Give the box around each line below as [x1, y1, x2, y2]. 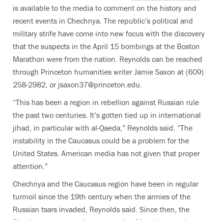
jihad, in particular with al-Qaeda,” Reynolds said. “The [13, 123, 192, 133]
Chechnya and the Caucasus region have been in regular [13, 179, 198, 189]
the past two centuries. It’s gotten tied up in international [13, 110, 201, 120]
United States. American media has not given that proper [13, 148, 200, 158]
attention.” [13, 161, 48, 171]
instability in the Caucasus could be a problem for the [13, 136, 189, 145]
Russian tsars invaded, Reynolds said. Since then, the [13, 204, 190, 214]
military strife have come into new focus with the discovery [13, 28, 205, 38]
